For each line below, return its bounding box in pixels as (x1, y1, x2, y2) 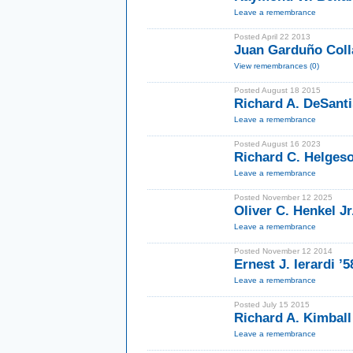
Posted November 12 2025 (234, 193, 333, 202)
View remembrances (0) (234, 61, 319, 70)
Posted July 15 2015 (234, 300, 310, 309)
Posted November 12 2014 (234, 247, 333, 255)
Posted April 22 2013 (234, 32, 310, 41)
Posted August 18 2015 (234, 86, 321, 95)
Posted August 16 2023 (234, 139, 321, 148)
